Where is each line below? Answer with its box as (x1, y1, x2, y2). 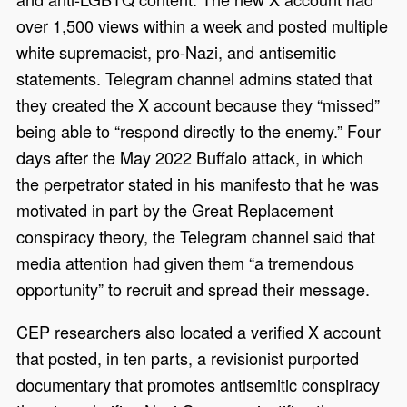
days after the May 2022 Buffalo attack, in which (16, 145, 364, 170)
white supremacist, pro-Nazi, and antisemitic (16, 40, 337, 65)
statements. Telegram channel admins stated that (16, 66, 373, 91)
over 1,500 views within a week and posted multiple (16, 14, 389, 38)
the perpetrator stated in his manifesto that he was (16, 172, 380, 196)
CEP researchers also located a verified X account (16, 320, 382, 344)
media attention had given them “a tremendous (16, 251, 355, 275)
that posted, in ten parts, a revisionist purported (16, 346, 360, 371)
